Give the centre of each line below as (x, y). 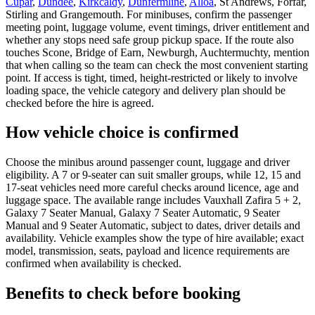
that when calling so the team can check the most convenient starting (157, 65)
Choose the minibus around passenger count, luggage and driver (148, 162)
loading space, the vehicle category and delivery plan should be (146, 90)
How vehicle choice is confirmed (122, 133)
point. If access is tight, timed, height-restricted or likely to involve (152, 77)
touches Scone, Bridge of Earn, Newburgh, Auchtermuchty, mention (157, 52)
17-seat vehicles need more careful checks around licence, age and (152, 188)
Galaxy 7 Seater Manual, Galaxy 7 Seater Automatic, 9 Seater (143, 213)
